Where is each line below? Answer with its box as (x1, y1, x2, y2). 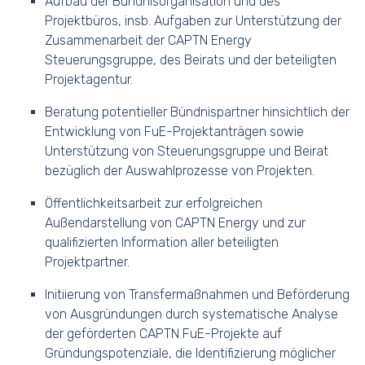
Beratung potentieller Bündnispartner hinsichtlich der (45, 104, 350, 120)
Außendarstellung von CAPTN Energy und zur (45, 215, 306, 231)
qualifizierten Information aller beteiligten (45, 235, 279, 250)
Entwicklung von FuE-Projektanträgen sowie (45, 124, 304, 139)
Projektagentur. (45, 72, 133, 87)
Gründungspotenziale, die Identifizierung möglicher (45, 345, 336, 361)
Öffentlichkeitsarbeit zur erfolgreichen (45, 196, 262, 211)
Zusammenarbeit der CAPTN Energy (45, 33, 252, 48)
